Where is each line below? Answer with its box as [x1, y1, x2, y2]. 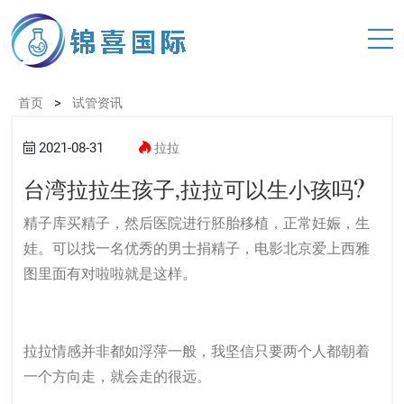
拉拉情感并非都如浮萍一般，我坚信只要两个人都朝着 [23, 343, 370, 360]
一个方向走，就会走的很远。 [23, 368, 211, 385]
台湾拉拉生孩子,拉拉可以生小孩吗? [23, 176, 365, 206]
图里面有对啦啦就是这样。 [23, 265, 197, 282]
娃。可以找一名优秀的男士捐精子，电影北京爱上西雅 [23, 240, 370, 257]
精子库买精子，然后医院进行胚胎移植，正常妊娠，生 [23, 215, 370, 232]
